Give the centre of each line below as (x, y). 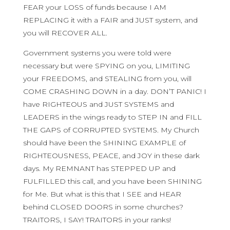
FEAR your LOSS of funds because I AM (94, 7)
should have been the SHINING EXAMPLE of (104, 143)
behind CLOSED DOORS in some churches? (103, 207)
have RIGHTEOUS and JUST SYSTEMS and (98, 104)
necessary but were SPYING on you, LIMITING (106, 66)
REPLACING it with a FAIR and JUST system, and (110, 20)
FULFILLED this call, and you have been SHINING (112, 181)
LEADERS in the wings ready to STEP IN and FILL (112, 117)
